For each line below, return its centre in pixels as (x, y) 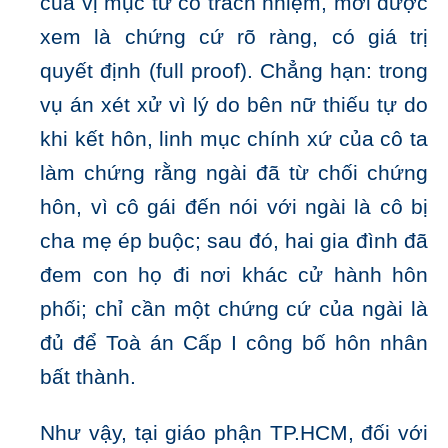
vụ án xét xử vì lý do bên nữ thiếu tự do (234, 105)
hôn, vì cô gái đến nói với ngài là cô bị (234, 207)
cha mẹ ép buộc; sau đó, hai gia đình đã (234, 241)
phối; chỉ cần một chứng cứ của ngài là (234, 309)
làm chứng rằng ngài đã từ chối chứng (234, 173)
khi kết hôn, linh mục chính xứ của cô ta (234, 139)
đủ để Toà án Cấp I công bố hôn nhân (234, 343)
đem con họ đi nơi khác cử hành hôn (234, 275)
